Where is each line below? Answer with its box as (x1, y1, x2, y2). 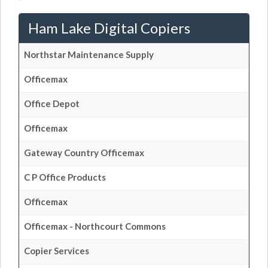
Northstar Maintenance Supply (24, 48, 154, 60)
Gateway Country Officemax (24, 147, 144, 158)
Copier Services (24, 245, 89, 256)
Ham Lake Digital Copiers (28, 19, 190, 36)
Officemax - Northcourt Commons (24, 220, 166, 232)
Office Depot (24, 98, 80, 109)
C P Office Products (24, 171, 106, 182)
